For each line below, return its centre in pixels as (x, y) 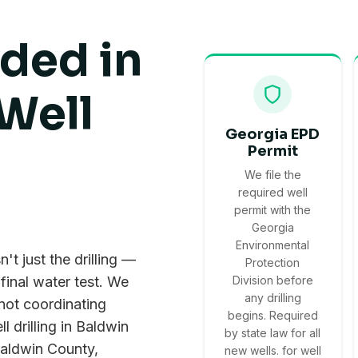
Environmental (273, 245)
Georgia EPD (273, 135)
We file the (272, 175)
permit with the (273, 210)
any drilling (272, 298)
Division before (272, 280)
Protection (273, 263)
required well (272, 193)
